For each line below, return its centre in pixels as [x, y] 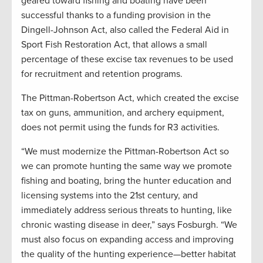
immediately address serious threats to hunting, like [127, 210]
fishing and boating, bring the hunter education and [126, 181]
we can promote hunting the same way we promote [127, 166]
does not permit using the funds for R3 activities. [120, 128]
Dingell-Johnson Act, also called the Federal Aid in [125, 30]
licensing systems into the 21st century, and [109, 196]
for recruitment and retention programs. [102, 74]
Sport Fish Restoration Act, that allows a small [114, 45]
